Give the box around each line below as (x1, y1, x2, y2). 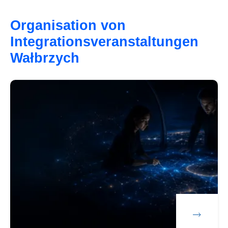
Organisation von (10, 17, 126, 33)
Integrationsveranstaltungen (10, 33, 199, 49)
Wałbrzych (10, 49, 84, 66)
